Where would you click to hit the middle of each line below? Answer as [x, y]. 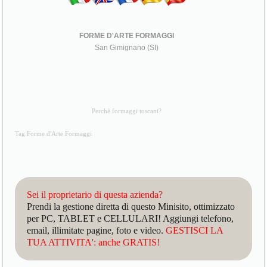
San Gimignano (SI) [126, 47]
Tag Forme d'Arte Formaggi [54, 133]
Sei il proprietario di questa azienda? [95, 194]
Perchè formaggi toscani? [126, 111]
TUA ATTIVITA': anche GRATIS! [94, 242]
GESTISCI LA [195, 230]
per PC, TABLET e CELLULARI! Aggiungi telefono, [131, 218]
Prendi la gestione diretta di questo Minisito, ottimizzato [131, 206]
